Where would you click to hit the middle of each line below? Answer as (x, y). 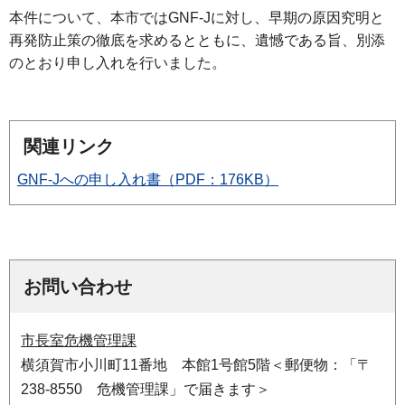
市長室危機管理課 (79, 341)
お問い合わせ (78, 287)
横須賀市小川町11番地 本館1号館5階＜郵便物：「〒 (196, 365)
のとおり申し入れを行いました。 (118, 63)
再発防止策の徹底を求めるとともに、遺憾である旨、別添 (197, 40)
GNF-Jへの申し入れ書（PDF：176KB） (148, 179)
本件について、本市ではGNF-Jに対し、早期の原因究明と (197, 18)
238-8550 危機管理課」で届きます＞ (146, 390)
